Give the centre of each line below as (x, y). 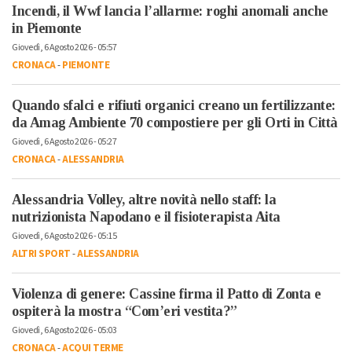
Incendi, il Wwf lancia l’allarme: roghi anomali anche (170, 11)
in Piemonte (47, 28)
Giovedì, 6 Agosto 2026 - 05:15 (64, 236)
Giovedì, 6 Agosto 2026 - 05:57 (64, 47)
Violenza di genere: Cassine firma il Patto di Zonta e (167, 293)
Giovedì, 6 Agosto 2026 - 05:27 (64, 141)
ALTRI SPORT (41, 253)
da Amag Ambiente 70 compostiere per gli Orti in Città (175, 122)
